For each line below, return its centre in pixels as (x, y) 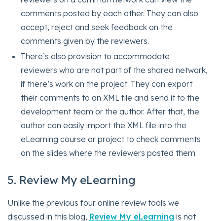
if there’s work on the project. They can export (107, 84)
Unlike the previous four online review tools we (93, 203)
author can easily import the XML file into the (104, 126)
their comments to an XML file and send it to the (110, 98)
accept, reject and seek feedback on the (97, 27)
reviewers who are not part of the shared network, (114, 70)
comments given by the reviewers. (85, 41)
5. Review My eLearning (72, 180)
